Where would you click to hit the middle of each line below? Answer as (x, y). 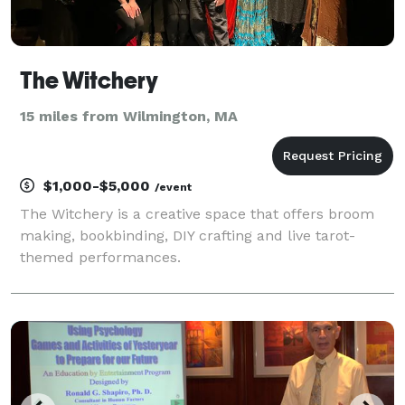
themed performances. (100, 257)
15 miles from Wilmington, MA (129, 116)
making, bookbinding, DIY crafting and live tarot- (188, 235)
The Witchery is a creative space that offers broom (197, 213)
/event (173, 187)
